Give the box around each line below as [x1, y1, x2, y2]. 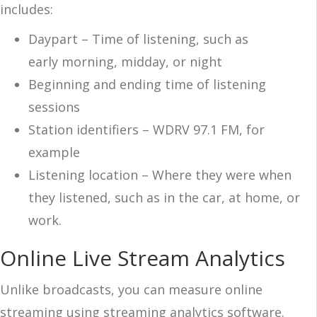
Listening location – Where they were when [28, 166, 292, 183]
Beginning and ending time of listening [28, 75, 266, 93]
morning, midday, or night [58, 52, 224, 70]
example [28, 143, 80, 161]
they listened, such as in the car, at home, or [28, 188, 300, 206]
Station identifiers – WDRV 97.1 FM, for [28, 120, 265, 138]
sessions [28, 98, 80, 115]
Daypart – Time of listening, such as [28, 30, 248, 47]
